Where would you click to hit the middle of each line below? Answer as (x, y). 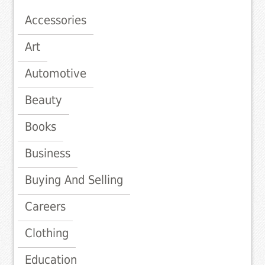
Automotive (56, 74)
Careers (46, 207)
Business (48, 153)
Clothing (47, 233)
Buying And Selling (74, 180)
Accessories (56, 20)
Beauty (44, 100)
